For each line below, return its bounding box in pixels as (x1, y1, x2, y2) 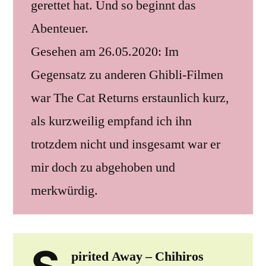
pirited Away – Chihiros (71, 248, 204, 265)
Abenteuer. (31, 20, 88, 37)
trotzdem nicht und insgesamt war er (31, 135, 220, 153)
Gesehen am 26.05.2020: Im (31, 43, 179, 60)
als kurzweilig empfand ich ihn (31, 112, 192, 129)
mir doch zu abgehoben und (31, 159, 175, 176)
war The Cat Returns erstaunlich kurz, (31, 89, 229, 106)
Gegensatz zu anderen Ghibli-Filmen (31, 66, 223, 83)
